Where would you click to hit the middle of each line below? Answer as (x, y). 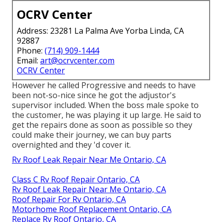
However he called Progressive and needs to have (104, 85)
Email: (28, 61)
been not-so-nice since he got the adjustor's (94, 95)
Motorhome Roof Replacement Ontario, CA (92, 209)
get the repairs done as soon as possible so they (102, 125)
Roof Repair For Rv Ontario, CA (69, 199)
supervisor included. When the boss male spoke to (105, 105)
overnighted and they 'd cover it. (71, 145)
